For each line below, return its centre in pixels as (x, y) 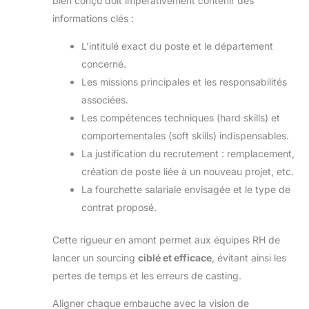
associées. (105, 100)
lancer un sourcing (95, 258)
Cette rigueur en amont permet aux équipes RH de (166, 240)
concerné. (104, 64)
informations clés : (93, 19)
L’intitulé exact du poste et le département (177, 46)
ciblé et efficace (175, 258)
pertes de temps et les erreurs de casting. (147, 276)
